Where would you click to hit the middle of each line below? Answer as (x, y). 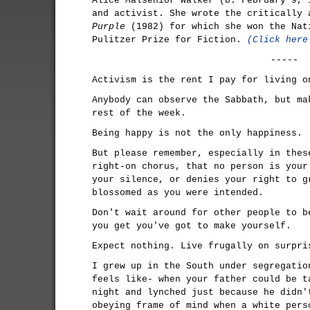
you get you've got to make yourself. (192, 226)
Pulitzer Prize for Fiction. (170, 40)
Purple (109, 27)
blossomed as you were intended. (178, 193)
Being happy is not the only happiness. (197, 133)
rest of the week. (139, 113)
